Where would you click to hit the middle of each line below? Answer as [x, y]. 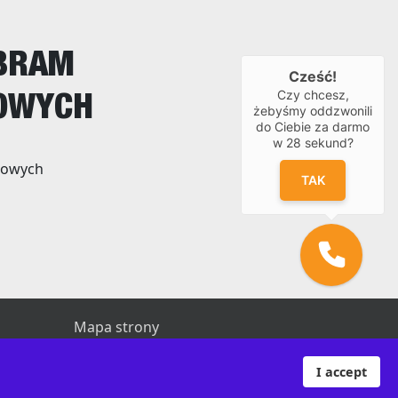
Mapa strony [116, 327]
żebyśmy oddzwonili [313, 110]
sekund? [327, 142]
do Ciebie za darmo [313, 126]
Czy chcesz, [313, 94]
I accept [342, 372]
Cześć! [313, 76]
